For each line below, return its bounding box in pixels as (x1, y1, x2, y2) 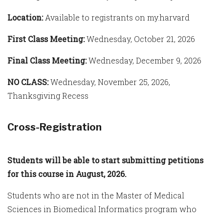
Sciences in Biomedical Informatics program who (7, 204, 197, 214)
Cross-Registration (7, 121, 102, 133)
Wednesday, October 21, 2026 (85, 34, 195, 44)
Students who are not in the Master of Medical (7, 190, 184, 200)
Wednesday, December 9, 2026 (87, 55, 201, 66)
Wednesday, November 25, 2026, (50, 77, 170, 87)
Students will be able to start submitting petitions (7, 155, 203, 165)
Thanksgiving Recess (7, 90, 88, 101)
